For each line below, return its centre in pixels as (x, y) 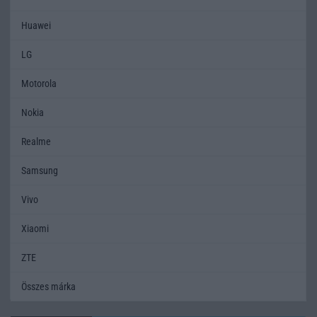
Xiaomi (35, 228)
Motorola (39, 83)
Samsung (40, 170)
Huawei (36, 25)
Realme (36, 141)
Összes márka (48, 286)
